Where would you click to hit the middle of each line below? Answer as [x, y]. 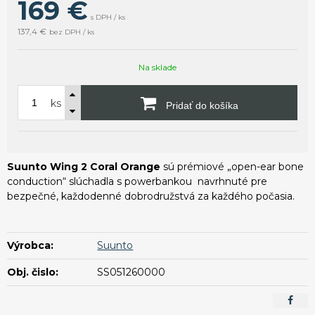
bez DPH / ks [72, 32]
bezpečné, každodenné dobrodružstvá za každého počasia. [151, 196]
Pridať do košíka [200, 105]
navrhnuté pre [232, 181]
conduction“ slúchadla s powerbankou [101, 181]
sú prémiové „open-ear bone [233, 166]
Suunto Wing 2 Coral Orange [85, 166]
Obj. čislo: [33, 272]
